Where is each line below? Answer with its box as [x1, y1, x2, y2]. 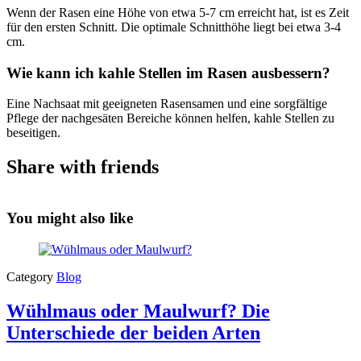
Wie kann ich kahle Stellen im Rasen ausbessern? [6, 64, 330, 81]
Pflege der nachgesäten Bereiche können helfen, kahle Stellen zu [6, 111, 334, 126]
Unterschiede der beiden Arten [6, 322, 260, 343]
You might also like [6, 209, 133, 226]
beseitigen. [6, 126, 60, 140]
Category [6, 269, 53, 284]
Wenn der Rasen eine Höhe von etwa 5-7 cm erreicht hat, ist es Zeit [6, 5, 349, 19]
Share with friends [6, 156, 159, 178]
